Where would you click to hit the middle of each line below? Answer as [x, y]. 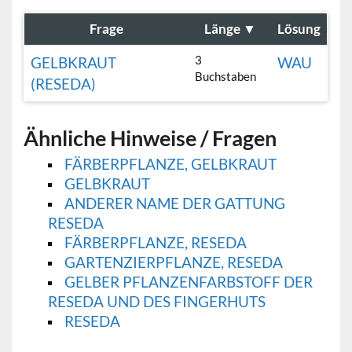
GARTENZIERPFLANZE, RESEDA [173, 262]
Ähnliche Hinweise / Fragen [150, 138]
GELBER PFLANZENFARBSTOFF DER [188, 282]
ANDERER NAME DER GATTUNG [174, 203]
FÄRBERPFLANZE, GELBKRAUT [170, 164]
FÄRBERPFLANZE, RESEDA [155, 243]
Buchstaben [226, 77]
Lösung [299, 29]
